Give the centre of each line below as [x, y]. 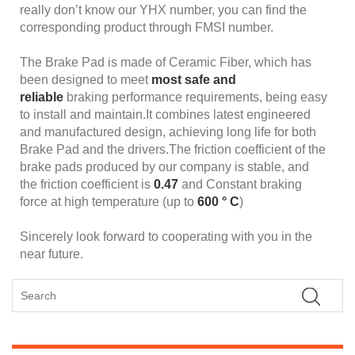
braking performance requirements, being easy [195, 97]
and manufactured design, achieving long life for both [168, 132]
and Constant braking [240, 184]
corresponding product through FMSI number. [147, 27]
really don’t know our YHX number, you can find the [163, 10]
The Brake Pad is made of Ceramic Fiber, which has [166, 62]
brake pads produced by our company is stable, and [164, 166]
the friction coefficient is [87, 184]
